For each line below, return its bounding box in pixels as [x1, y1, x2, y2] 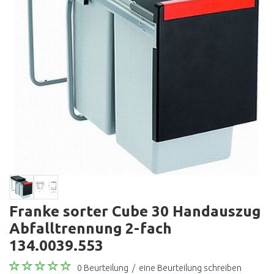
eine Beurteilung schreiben [139, 263, 242, 273]
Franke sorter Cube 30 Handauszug [9, 202, 261, 220]
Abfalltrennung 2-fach [9, 220, 172, 237]
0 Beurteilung [77, 263, 128, 273]
